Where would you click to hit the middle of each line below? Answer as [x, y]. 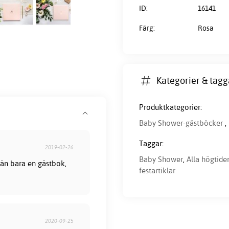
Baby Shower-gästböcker [181, 123]
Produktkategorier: [170, 107]
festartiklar [157, 171]
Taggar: [151, 144]
